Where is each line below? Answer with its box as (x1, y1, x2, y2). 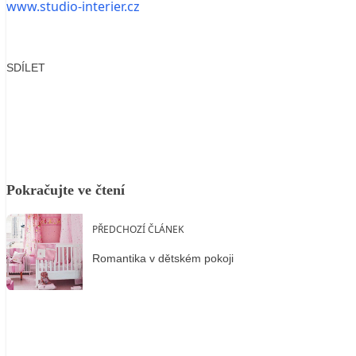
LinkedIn (138, 82, 190, 100)
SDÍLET (6, 60, 45, 74)
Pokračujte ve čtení (6, 181, 125, 198)
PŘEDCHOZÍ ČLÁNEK (92, 222, 184, 236)
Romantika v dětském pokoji (92, 252, 234, 265)
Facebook (29, 82, 87, 100)
